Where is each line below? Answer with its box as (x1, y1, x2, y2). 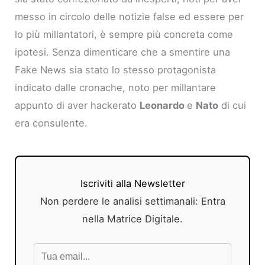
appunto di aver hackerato (15, 99, 140, 111)
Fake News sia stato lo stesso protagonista (15, 63, 216, 76)
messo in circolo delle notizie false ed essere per (15, 10, 244, 22)
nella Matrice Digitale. (82, 212, 183, 225)
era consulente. (15, 117, 88, 129)
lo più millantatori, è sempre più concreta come (15, 28, 234, 40)
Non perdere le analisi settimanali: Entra (40, 195, 225, 207)
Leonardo (140, 99, 188, 111)
